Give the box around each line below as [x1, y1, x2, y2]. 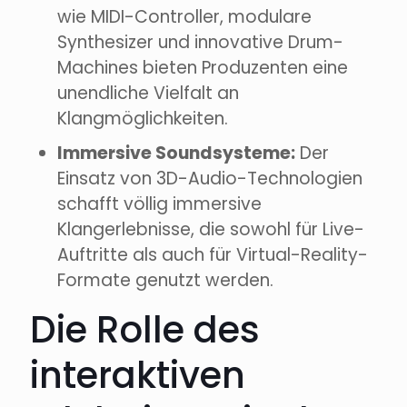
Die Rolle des [30, 304, 260, 356]
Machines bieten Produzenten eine [57, 55, 348, 81]
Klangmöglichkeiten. [57, 106, 228, 132]
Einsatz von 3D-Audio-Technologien [57, 166, 362, 192]
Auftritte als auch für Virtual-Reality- [57, 243, 368, 268]
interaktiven [30, 350, 245, 402]
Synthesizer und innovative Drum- [57, 30, 343, 55]
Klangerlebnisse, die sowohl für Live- [57, 217, 364, 243]
